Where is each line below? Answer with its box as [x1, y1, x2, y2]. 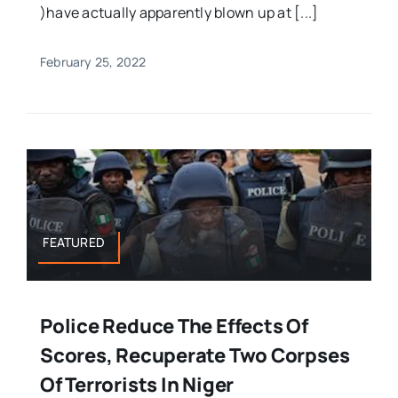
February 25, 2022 [39, 53, 147, 71]
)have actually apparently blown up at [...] [39, 3, 319, 23]
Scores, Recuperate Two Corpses [39, 342, 350, 370]
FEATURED [43, 234, 106, 251]
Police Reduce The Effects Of [39, 313, 308, 340]
